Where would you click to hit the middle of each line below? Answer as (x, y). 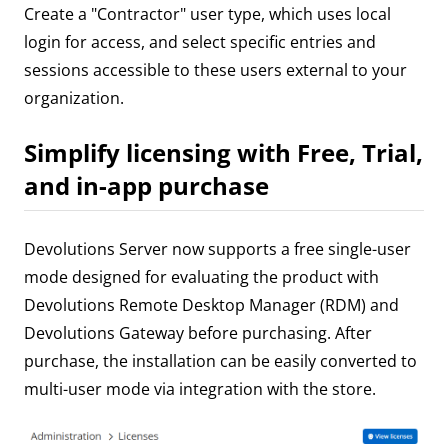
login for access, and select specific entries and (200, 42)
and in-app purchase (146, 186)
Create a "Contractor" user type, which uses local (207, 14)
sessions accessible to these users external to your (215, 70)
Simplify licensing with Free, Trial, (223, 153)
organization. (74, 98)
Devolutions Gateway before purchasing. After (198, 333)
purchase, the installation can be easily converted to (220, 361)
